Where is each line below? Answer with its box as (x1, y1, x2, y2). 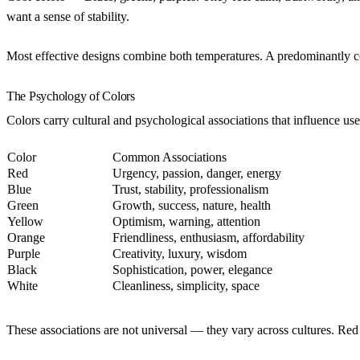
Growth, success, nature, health (112, 198, 271, 212)
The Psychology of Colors (6, 88, 135, 103)
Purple (7, 246, 40, 260)
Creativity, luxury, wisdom (112, 246, 247, 260)
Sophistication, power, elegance (112, 262, 272, 276)
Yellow (7, 214, 43, 228)
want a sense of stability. (6, 9, 129, 23)
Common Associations (112, 149, 227, 164)
